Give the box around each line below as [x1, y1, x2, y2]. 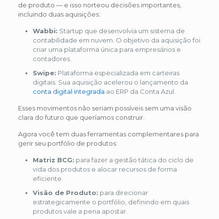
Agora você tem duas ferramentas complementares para [18, 130, 199, 138]
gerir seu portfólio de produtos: [18, 139, 117, 148]
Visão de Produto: [32, 189, 98, 197]
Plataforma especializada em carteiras [56, 69, 179, 77]
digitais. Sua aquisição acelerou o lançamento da [32, 78, 188, 87]
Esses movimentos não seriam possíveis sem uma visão [18, 104, 192, 112]
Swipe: [32, 69, 56, 77]
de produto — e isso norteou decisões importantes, [18, 1, 181, 9]
